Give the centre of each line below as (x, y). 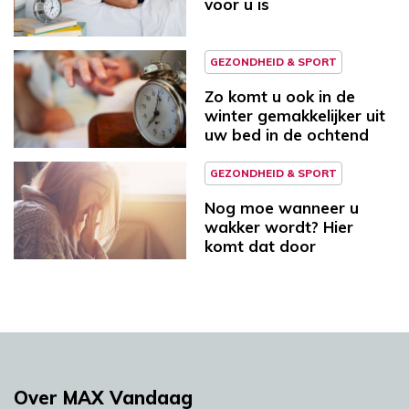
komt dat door (260, 246)
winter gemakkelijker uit (295, 116)
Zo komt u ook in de (280, 97)
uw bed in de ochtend (287, 135)
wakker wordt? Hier (279, 226)
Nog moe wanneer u (282, 207)
